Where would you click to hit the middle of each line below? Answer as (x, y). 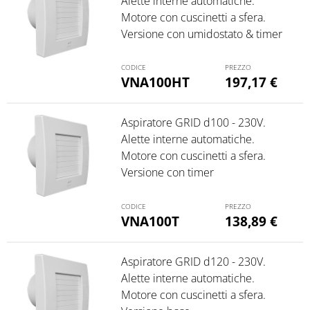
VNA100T (150, 221)
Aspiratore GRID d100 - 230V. (193, 123)
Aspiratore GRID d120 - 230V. (193, 262)
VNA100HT (155, 82)
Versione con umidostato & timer (201, 34)
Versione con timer (167, 173)
